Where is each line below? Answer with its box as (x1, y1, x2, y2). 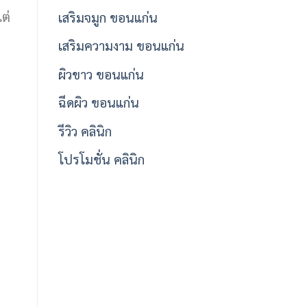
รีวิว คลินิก (58, 121, 112, 139)
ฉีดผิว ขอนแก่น (58, 93, 139, 111)
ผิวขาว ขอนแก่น (58, 64, 144, 82)
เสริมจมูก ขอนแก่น (58, 8, 158, 25)
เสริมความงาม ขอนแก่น (58, 36, 184, 54)
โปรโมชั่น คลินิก (58, 150, 145, 168)
